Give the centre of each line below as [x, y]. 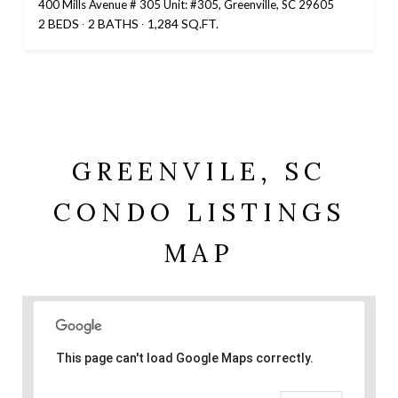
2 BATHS [113, 24]
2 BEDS [59, 24]
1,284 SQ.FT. [183, 24]
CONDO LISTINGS [199, 213]
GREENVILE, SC [199, 172]
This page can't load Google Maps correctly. [184, 358]
